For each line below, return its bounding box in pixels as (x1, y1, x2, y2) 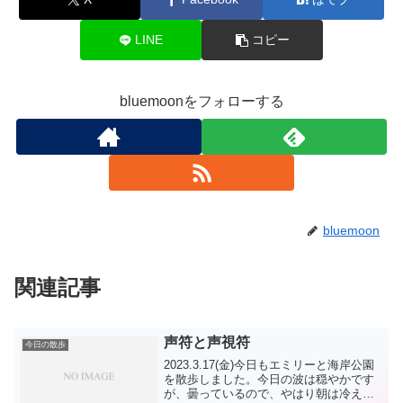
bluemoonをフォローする (119, 94, 284, 110)
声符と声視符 (164, 335, 251, 351)
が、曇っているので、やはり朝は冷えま (164, 386, 375, 400)
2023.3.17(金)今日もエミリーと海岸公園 (164, 357, 375, 372)
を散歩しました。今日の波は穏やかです (164, 372, 375, 386)
